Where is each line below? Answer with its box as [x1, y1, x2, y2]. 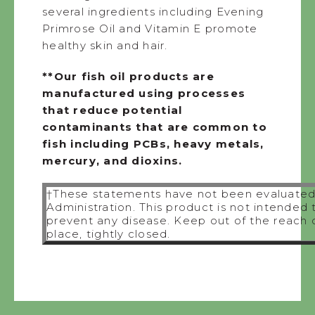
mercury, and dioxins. [42, 153, 183, 167]
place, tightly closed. [46, 227, 171, 241]
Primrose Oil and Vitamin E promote [42, 21, 258, 35]
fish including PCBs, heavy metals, [42, 136, 264, 150]
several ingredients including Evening [42, 4, 264, 18]
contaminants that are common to [42, 120, 267, 134]
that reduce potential [42, 103, 183, 117]
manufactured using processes [42, 86, 245, 100]
